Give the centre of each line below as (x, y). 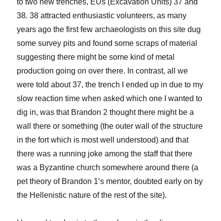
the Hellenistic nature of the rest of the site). (93, 195)
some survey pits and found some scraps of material (107, 43)
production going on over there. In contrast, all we (103, 71)
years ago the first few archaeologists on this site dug (109, 30)
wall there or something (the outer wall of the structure (110, 126)
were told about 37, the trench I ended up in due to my (110, 85)
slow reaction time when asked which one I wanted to (110, 99)
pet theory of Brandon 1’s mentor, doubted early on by (110, 182)
